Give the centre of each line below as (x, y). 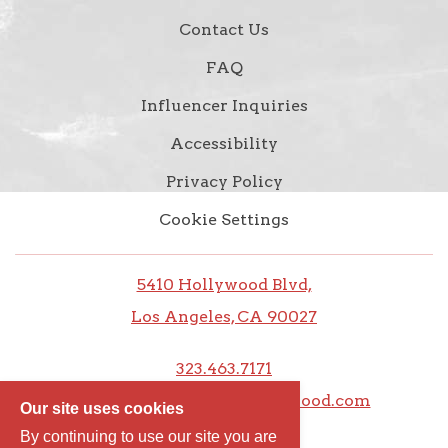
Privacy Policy (224, 181)
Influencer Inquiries (224, 105)
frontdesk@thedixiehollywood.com (224, 400)
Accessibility (224, 143)
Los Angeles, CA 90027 (224, 316)
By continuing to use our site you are (148, 436)
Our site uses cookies (102, 408)
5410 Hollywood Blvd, (224, 284)
